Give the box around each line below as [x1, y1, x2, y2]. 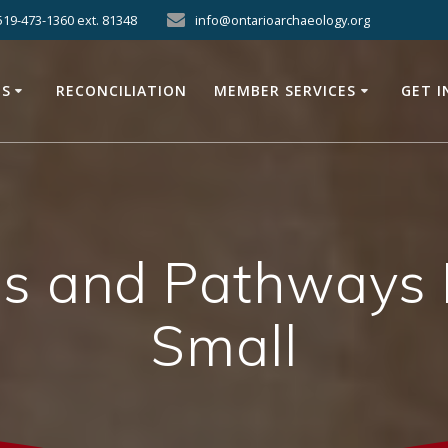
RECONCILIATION [56, 80, 188, 100]
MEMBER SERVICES [214, 80, 357, 100]
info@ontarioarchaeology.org [195, 11, 371, 29]
